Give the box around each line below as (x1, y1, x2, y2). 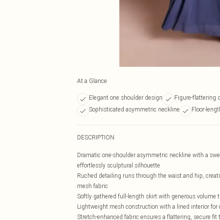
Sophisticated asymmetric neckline (89, 106, 180, 113)
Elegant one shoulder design (89, 94, 163, 101)
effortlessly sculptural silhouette (77, 162, 160, 169)
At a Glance (77, 77, 107, 84)
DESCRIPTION (77, 134, 114, 141)
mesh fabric (77, 182, 108, 190)
